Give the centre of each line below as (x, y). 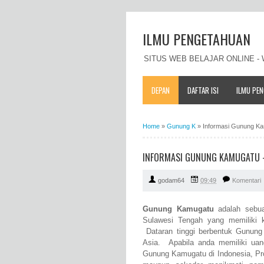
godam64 (171, 181)
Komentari (247, 181)
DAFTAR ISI (203, 90)
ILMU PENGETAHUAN (197, 39)
